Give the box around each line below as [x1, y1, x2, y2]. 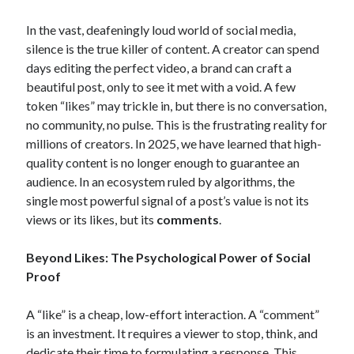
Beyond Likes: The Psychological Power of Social [26, 250, 311, 265]
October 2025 [27, 91, 87, 104]
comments [156, 212, 220, 227]
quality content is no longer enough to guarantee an [26, 155, 300, 170]
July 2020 [27, 299, 68, 312]
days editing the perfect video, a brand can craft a [26, 60, 292, 75]
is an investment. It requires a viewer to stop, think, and [26, 326, 318, 341]
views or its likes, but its [26, 212, 157, 227]
